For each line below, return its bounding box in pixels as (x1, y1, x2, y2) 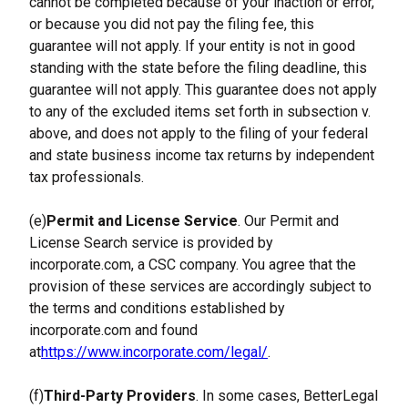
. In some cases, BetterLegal (196, 387, 378, 404)
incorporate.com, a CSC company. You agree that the (29, 256, 356, 273)
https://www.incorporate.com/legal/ (41, 343, 268, 361)
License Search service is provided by (29, 234, 273, 251)
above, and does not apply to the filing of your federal (29, 125, 368, 142)
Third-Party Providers (44, 387, 196, 404)
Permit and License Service (46, 212, 238, 229)
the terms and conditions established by (29, 300, 285, 317)
